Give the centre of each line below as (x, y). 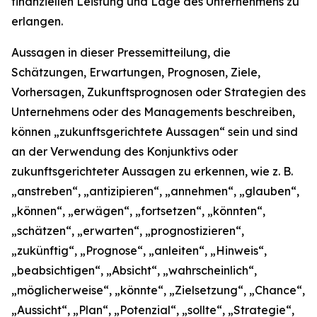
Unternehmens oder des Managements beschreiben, (153, 111)
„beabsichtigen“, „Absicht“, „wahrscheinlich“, (134, 270)
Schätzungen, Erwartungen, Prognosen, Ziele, (136, 72)
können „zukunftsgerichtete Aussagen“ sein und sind (155, 131)
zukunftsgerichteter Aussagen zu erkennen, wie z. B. (152, 171)
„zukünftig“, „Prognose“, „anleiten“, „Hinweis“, (139, 250)
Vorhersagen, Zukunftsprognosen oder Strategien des (158, 92)
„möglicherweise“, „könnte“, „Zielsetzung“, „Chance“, (158, 290)
